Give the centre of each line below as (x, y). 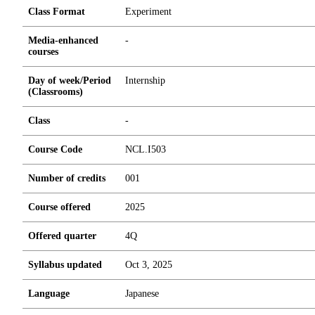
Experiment (148, 12)
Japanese (142, 294)
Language (49, 294)
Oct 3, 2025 (149, 265)
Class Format (57, 12)
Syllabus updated (65, 265)
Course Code (55, 149)
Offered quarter (62, 236)
